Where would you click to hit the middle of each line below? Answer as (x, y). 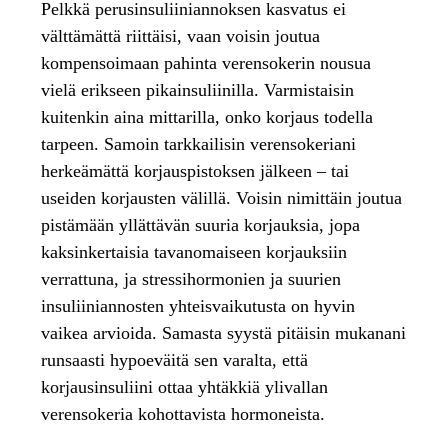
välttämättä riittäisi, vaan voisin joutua (181, 36)
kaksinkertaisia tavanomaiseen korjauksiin (194, 252)
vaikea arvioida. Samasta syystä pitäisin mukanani (224, 333)
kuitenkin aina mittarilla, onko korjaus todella (207, 117)
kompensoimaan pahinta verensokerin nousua (206, 63)
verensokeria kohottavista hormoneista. (183, 414)
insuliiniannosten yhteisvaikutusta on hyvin (198, 306)
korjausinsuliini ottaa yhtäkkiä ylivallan (185, 387)
